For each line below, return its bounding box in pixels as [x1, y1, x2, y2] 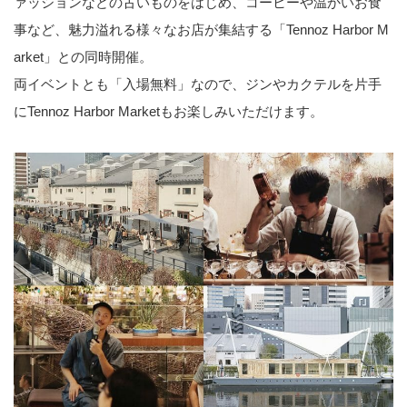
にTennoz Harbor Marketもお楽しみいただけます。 [14, 104, 323, 120]
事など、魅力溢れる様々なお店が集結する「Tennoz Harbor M [14, 22, 389, 38]
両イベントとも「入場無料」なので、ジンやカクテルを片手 [14, 76, 382, 93]
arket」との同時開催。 [14, 49, 153, 65]
